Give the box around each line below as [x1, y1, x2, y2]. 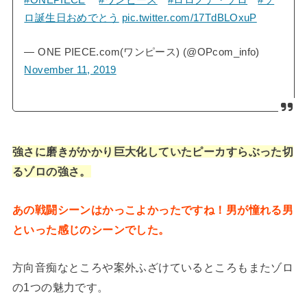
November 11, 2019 [24, 64, 116, 75]
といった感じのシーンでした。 [12, 223, 170, 236]
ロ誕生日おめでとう [24, 12, 119, 23]
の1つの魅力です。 [12, 281, 109, 294]
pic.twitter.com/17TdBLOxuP [122, 12, 257, 23]
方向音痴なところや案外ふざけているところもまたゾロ [12, 261, 294, 274]
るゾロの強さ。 [12, 165, 91, 178]
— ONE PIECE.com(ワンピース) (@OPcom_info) [24, 46, 260, 58]
